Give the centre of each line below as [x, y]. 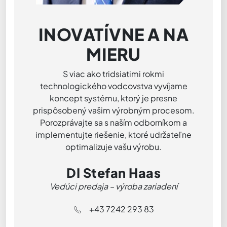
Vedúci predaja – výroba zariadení [113, 186]
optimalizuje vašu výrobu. [113, 146]
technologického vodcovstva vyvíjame [113, 86]
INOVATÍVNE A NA [113, 34]
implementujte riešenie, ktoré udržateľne [113, 134]
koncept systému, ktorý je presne [113, 98]
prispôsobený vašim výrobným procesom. [113, 110]
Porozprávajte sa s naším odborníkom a [113, 122]
